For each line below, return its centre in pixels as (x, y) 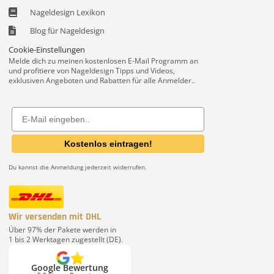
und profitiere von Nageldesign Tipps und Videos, (92, 70)
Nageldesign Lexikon (68, 12)
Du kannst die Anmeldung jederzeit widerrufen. (78, 167)
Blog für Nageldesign (67, 30)
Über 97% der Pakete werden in (62, 229)
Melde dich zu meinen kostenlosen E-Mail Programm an (103, 61)
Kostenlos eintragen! (108, 143)
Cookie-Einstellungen (47, 49)
